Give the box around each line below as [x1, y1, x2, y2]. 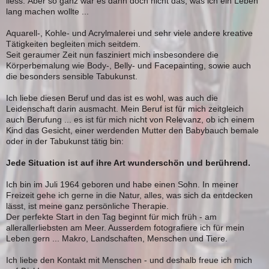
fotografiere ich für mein [151, 223, 244, 233]
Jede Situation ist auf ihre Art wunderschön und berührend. [6, 158, 253, 168]
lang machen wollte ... [6, 7, 91, 17]
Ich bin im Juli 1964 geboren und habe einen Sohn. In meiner [6, 180, 238, 190]
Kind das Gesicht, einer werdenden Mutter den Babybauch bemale [6, 125, 259, 136]
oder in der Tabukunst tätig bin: [6, 136, 124, 147]
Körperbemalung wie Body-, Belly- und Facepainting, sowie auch [6, 61, 251, 71]
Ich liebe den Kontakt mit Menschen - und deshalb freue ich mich [6, 255, 252, 265]
